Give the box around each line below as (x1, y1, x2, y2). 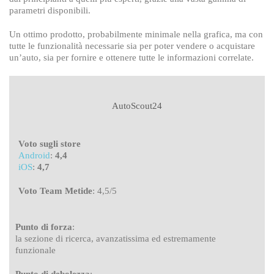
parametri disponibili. (9, 5, 91, 15)
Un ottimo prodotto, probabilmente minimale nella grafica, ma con (9, 29, 263, 39)
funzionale (15, 245, 56, 255)
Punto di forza (15, 221, 72, 232)
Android (18, 150, 50, 160)
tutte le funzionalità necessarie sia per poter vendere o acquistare (9, 40, 255, 51)
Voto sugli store (18, 138, 81, 149)
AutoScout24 (112, 100, 162, 111)
